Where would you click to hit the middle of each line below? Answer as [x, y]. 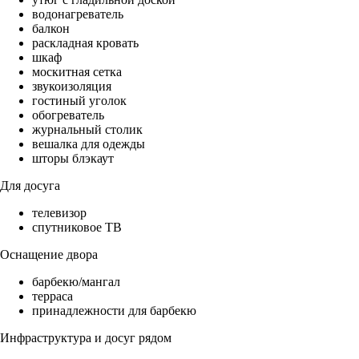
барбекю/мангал [76, 282]
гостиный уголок [79, 101]
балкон [51, 29]
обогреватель [68, 115]
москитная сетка [77, 72]
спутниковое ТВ [77, 228]
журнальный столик [87, 130]
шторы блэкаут [73, 159]
